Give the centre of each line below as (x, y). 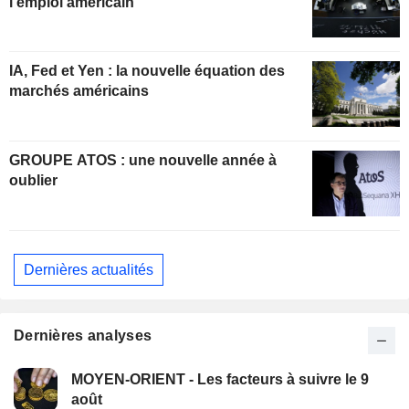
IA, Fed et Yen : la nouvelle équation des (147, 71)
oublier (33, 181)
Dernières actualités (89, 269)
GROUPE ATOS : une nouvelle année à (69, 161)
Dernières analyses (83, 336)
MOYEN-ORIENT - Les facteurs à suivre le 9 (220, 380)
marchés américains (79, 91)
